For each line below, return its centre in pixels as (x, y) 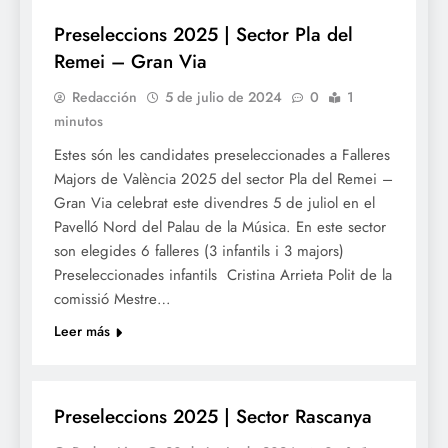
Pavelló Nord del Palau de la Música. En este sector (220, 227)
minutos (78, 121)
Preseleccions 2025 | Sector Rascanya (213, 417)
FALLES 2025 (90, 367)
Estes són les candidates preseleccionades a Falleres (222, 155)
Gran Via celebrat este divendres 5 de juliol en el (214, 203)
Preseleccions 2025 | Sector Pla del (203, 35)
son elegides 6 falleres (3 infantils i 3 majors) (201, 251)
